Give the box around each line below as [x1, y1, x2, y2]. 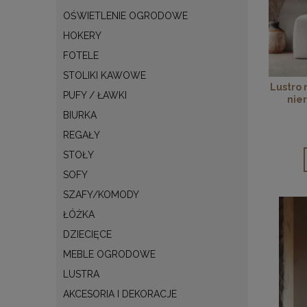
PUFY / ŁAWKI [63, 89, 127, 101]
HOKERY [63, 29, 101, 41]
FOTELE [63, 49, 99, 61]
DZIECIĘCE [63, 228, 112, 240]
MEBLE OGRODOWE [63, 248, 156, 260]
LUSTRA [63, 268, 99, 280]
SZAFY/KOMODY [63, 188, 139, 200]
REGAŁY [63, 129, 100, 140]
